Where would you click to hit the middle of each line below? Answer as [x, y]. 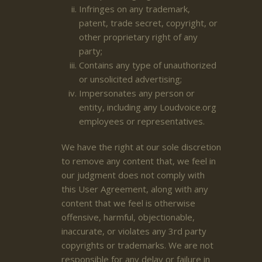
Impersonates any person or [137, 93]
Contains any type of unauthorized [148, 65]
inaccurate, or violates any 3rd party [134, 231]
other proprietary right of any [138, 37]
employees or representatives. [142, 121]
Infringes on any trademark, [135, 8]
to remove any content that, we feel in [139, 161]
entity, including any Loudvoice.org [148, 107]
